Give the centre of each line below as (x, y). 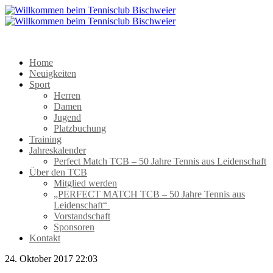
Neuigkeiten (53, 73)
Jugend (67, 117)
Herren (67, 95)
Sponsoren (74, 227)
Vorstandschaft (82, 216)
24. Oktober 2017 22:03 (51, 259)
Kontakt (45, 238)
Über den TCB (58, 172)
